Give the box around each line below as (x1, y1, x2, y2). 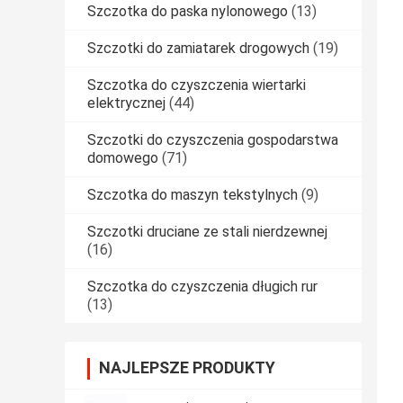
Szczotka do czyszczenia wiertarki (87, 76, 306, 94)
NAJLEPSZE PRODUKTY (99, 358, 275, 378)
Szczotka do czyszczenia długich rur (87, 278, 318, 296)
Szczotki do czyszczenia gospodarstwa (87, 131, 338, 149)
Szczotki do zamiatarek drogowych (87, 40, 309, 58)
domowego (87, 149, 158, 167)
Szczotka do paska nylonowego (87, 3, 288, 21)
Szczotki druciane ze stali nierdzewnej (87, 223, 327, 241)
